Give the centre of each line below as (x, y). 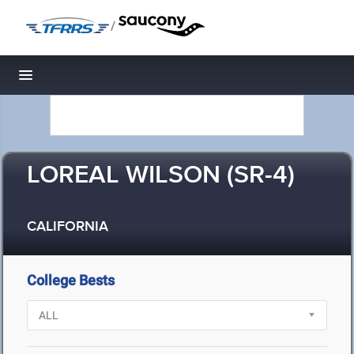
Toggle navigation (79, 79)
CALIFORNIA (68, 227)
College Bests (71, 280)
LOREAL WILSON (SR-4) (161, 176)
